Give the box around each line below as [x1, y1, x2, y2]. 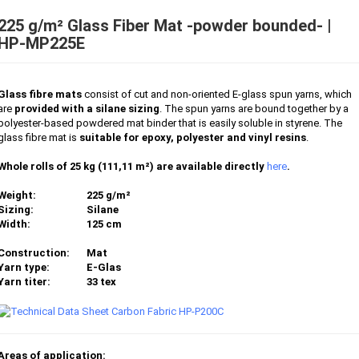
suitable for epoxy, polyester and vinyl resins [79, 131, 306, 143]
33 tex [86, 276, 116, 288]
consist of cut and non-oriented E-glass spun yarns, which [81, 88, 352, 100]
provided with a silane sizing [11, 103, 159, 115]
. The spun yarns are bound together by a [159, 103, 349, 115]
